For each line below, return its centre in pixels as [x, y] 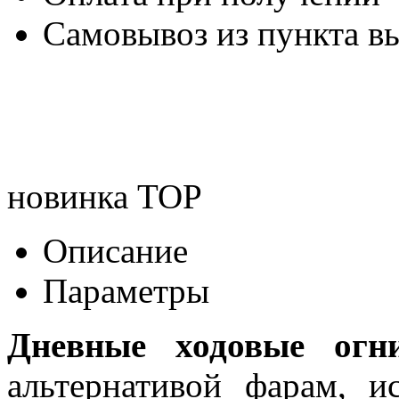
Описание [115, 250]
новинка [68, 196]
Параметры [126, 290]
